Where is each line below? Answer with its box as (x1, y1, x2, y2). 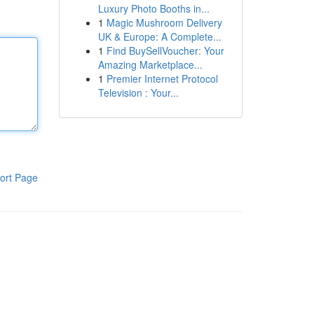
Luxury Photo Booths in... (97, 1, 210, 15)
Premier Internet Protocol (106, 71, 218, 86)
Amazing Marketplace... (97, 57, 203, 71)
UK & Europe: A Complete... (97, 29, 221, 43)
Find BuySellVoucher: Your (106, 43, 224, 57)
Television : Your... (97, 86, 179, 100)
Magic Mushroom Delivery (106, 15, 222, 29)
